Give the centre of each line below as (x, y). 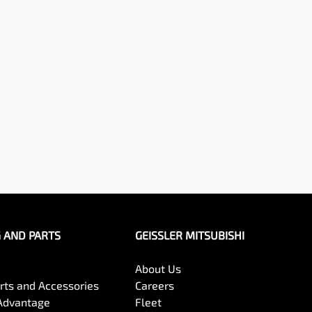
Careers (155, 285)
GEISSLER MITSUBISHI (190, 235)
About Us (158, 268)
